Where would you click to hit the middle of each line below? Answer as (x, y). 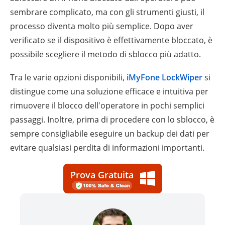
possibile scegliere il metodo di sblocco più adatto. (105, 54)
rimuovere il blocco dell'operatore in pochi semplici (107, 105)
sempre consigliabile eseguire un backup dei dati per (110, 133)
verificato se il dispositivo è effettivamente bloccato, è (111, 40)
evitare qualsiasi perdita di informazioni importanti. (107, 147)
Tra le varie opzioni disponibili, (68, 77)
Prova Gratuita (102, 175)
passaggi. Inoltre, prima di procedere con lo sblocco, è (112, 119)
